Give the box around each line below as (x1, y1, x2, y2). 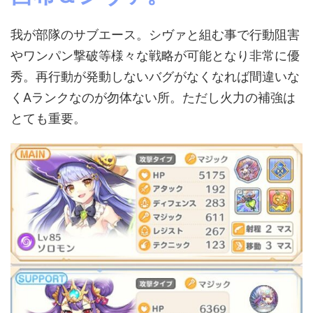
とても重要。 (10, 110, 86, 126)
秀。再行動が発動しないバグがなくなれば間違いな (10, 68, 300, 84)
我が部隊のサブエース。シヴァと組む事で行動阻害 (10, 27, 300, 42)
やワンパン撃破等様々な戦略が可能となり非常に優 (10, 48, 300, 63)
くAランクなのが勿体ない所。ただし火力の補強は (10, 89, 296, 105)
